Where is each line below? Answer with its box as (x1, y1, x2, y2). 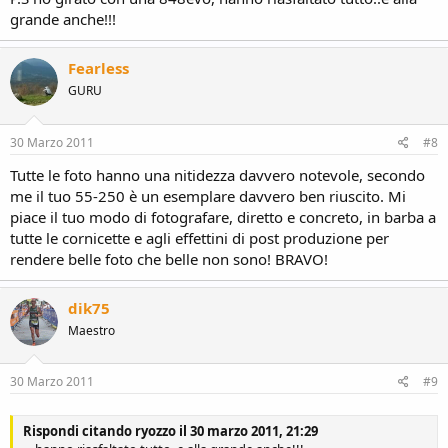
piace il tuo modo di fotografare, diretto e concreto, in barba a (10, 206, 436, 227)
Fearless (68, 58, 129, 78)
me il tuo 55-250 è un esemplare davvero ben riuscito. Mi (10, 185, 406, 206)
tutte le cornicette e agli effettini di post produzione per (10, 227, 389, 248)
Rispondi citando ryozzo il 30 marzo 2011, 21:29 (23, 422, 318, 441)
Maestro (68, 321, 115, 339)
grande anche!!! (10, 9, 116, 29)
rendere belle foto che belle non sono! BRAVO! (10, 248, 328, 269)
